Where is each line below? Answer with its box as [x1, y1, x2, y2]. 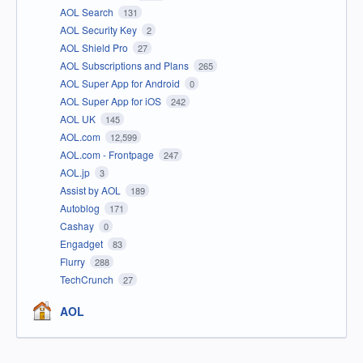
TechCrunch [60, 271, 116, 286]
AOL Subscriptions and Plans [60, 58, 191, 72]
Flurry [60, 254, 88, 268]
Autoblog [60, 200, 102, 215]
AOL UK [60, 111, 98, 126]
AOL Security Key [60, 22, 139, 36]
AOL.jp [60, 164, 92, 179]
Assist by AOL [60, 182, 123, 197]
